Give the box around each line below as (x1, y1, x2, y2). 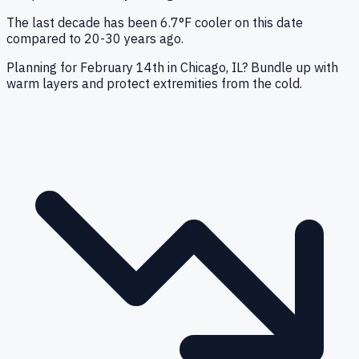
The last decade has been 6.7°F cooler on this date (6, 14, 303, 31)
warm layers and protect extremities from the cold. (6, 75, 302, 92)
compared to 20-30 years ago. (6, 30, 184, 47)
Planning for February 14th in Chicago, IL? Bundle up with (6, 59, 338, 76)
